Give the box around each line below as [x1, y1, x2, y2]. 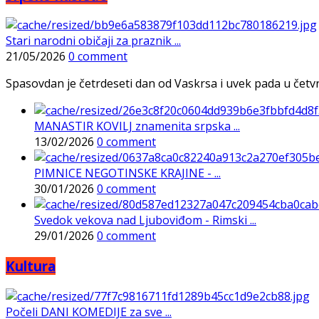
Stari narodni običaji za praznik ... [6, 33, 181, 49]
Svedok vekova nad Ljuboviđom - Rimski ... [34, 212, 256, 229]
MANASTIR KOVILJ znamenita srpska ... [34, 118, 240, 135]
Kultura [6, 257, 56, 276]
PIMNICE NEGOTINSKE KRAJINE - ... [34, 165, 221, 182]
